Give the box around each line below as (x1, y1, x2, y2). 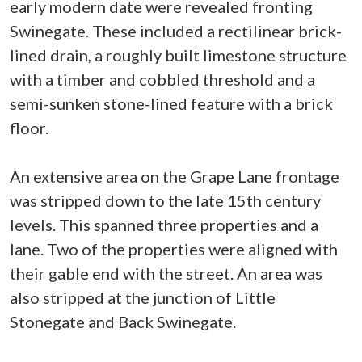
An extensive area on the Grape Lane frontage (10, 166, 339, 186)
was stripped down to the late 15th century (10, 191, 321, 210)
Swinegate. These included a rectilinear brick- (10, 21, 342, 40)
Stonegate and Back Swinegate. (10, 312, 236, 331)
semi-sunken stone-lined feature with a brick (10, 94, 333, 113)
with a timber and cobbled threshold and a (10, 69, 315, 89)
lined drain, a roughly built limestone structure (10, 45, 347, 65)
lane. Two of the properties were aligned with (10, 239, 338, 259)
